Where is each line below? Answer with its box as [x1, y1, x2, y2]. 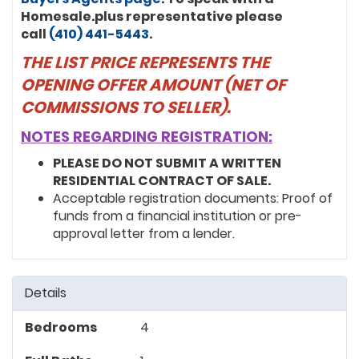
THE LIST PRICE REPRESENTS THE [21, 50, 270, 74]
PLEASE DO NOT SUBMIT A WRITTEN [53, 153, 281, 172]
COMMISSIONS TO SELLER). [21, 95, 234, 119]
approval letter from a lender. [53, 224, 235, 243]
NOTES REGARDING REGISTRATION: [21, 126, 272, 147]
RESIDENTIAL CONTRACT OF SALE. [53, 171, 271, 190]
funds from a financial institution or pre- [53, 206, 302, 225]
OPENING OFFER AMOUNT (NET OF [21, 73, 286, 96]
